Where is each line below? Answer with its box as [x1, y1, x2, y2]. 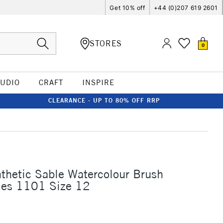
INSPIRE [82, 78, 114, 87]
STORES [90, 38, 122, 48]
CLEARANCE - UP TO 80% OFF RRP [48, 97, 160, 104]
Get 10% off [110, 3, 145, 11]
